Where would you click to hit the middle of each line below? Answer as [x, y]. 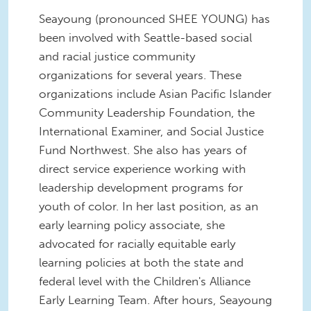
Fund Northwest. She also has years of [143, 150]
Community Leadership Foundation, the [147, 112]
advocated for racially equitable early [137, 243]
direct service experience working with [142, 168]
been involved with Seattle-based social [145, 37]
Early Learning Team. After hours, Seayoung [155, 300]
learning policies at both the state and [141, 262]
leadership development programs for [141, 187]
